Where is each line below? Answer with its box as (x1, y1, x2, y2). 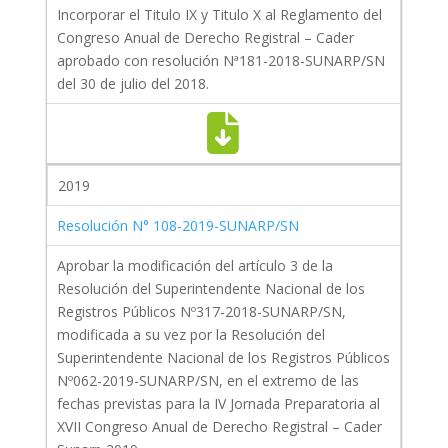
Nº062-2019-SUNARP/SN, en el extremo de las (56, 371, 359, 391)
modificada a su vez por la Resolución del (56, 325, 325, 345)
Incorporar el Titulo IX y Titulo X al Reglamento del (56, 5, 382, 25)
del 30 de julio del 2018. (56, 74, 209, 94)
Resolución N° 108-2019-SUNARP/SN (56, 216, 299, 236)
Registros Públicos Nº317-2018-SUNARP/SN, (56, 302, 346, 322)
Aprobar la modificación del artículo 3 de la (56, 256, 333, 276)
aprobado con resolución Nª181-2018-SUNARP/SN (56, 51, 385, 71)
